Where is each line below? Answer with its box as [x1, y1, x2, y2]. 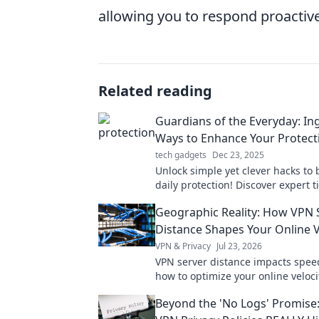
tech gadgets [155, 149, 206, 162]
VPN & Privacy [155, 240, 211, 253]
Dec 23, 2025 [212, 149, 264, 162]
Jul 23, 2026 [216, 240, 262, 253]
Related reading [98, 81, 212, 101]
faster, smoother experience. [155, 283, 291, 298]
